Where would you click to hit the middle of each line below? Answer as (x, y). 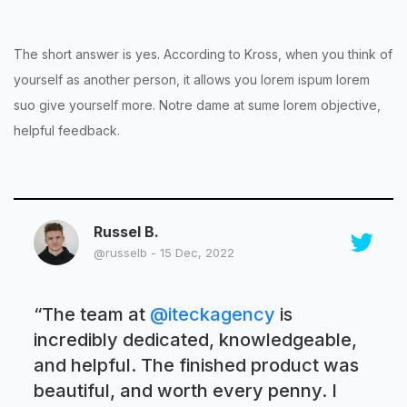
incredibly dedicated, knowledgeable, (196, 339)
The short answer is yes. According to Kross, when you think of (203, 54)
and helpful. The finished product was (197, 365)
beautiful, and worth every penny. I (186, 390)
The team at (94, 314)
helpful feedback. (67, 130)
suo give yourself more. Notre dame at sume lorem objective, (197, 104)
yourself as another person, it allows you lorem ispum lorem (192, 79)
